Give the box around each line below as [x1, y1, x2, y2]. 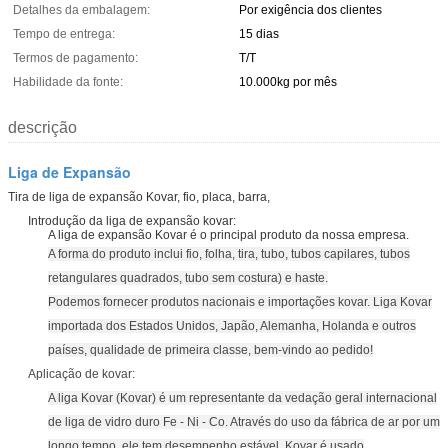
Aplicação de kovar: [28, 366, 135, 381]
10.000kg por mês [239, 74, 337, 89]
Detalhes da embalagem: [13, 2, 150, 17]
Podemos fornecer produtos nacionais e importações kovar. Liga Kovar [48, 294, 432, 309]
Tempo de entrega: [13, 26, 115, 41]
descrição [8, 118, 77, 136]
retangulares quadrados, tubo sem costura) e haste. [48, 270, 328, 285]
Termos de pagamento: [13, 50, 138, 65]
